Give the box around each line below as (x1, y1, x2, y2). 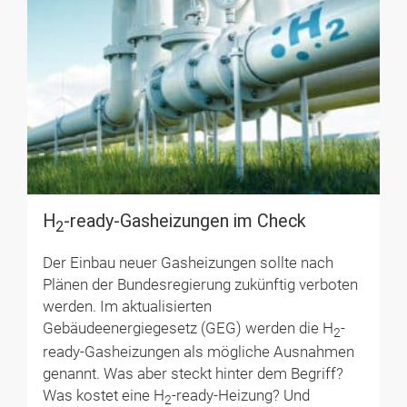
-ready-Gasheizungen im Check (63, 211, 306, 233)
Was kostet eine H (42, 387, 164, 405)
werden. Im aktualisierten (42, 297, 212, 315)
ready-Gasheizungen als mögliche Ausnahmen (42, 343, 354, 362)
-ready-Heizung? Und (171, 387, 310, 405)
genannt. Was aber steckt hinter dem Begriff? (42, 365, 343, 383)
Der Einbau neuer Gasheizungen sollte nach (42, 253, 333, 272)
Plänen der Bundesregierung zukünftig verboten (42, 275, 358, 293)
